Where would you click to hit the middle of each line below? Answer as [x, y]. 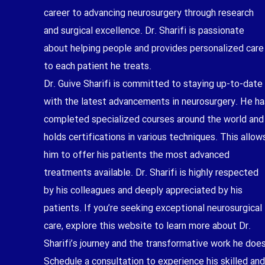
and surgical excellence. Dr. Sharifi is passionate [144, 31]
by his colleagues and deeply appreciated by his [143, 190]
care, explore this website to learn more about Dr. [147, 226]
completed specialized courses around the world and [154, 119]
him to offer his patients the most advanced [137, 155]
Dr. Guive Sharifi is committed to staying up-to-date [153, 84]
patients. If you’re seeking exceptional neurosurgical [153, 208]
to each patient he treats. [98, 66]
